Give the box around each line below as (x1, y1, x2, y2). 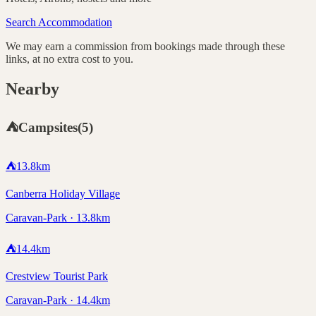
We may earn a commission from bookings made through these (6, 39, 285, 52)
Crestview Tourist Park (6, 270, 108, 283)
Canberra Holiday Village (6, 188, 120, 200)
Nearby (6, 79, 59, 98)
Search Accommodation (6, 16, 112, 28)
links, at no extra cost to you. (6, 52, 133, 65)
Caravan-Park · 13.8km (6, 212, 110, 224)
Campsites (18, 120, 78, 135)
